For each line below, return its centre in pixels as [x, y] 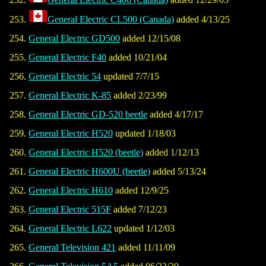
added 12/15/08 [150, 39]
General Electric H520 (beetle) [86, 153]
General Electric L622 [70, 229]
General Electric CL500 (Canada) [111, 20]
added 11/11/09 [145, 248]
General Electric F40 [67, 58]
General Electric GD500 [74, 39]
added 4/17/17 [175, 115]
